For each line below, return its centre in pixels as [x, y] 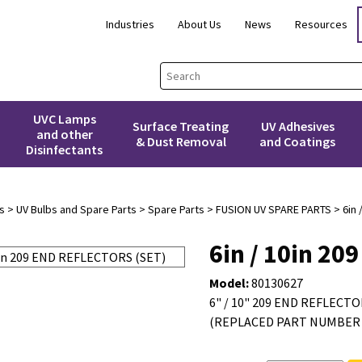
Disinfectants [65, 149]
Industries [130, 24]
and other [64, 134]
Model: [230, 283]
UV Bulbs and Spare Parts [76, 209]
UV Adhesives [297, 126]
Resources [321, 24]
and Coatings [298, 141]
